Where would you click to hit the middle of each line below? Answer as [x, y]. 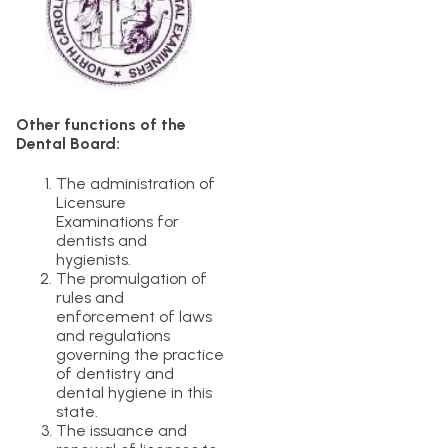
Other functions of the [101, 124]
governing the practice [140, 354]
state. [77, 411]
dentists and [101, 240]
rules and [90, 297]
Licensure [91, 202]
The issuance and [121, 430]
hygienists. [93, 259]
